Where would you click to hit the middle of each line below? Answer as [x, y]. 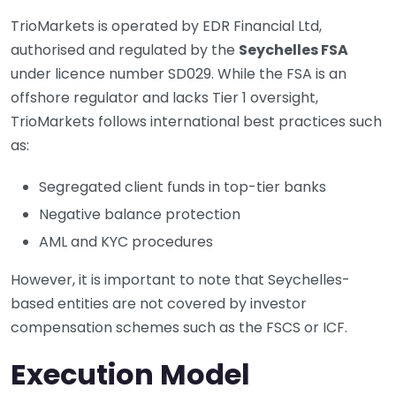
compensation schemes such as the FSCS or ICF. [179, 327]
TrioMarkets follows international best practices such [196, 121]
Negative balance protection [140, 214]
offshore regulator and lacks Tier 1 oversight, [164, 97]
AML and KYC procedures [126, 241]
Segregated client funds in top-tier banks [183, 187]
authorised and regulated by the [125, 49]
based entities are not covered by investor [159, 303]
